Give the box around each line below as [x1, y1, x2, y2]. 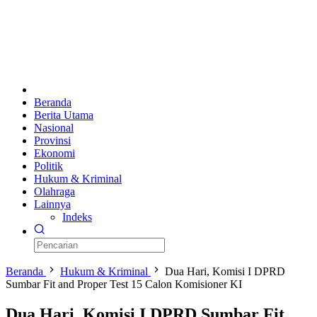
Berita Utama [34, 109, 93, 122]
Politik [34, 160, 63, 173]
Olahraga [34, 185, 75, 198]
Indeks [62, 211, 92, 224]
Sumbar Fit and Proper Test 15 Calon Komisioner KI [6, 278, 242, 291]
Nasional [34, 122, 74, 134]
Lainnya [34, 198, 71, 211]
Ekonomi [34, 147, 75, 160]
